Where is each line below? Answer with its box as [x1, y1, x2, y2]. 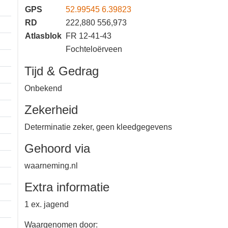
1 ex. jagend [24, 211, 69, 222]
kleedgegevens [24, 134, 82, 145]
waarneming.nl [24, 173, 81, 184]
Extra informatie [24, 191, 124, 208]
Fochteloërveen [66, 44, 125, 55]
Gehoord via [24, 153, 97, 169]
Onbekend [24, 83, 64, 94]
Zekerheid [24, 102, 84, 118]
